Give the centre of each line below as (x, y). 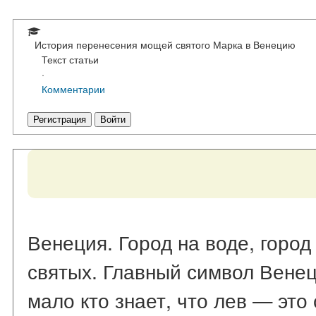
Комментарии (73, 89)
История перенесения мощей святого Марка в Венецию (165, 44)
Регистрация (60, 120)
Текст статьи (70, 59)
